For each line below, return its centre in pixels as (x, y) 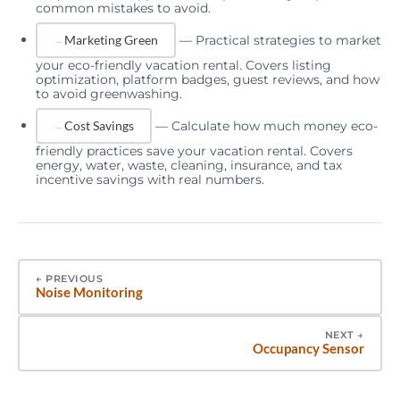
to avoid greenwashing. (109, 93)
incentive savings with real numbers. (150, 179)
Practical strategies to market (288, 40)
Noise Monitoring (89, 292)
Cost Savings (99, 125)
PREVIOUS (75, 278)
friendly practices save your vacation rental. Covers (194, 150)
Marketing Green (111, 39)
